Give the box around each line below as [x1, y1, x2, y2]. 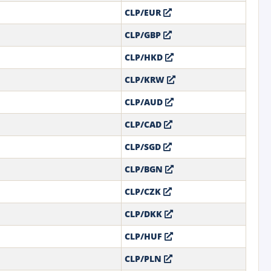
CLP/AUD [124, 96, 165, 108]
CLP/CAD [124, 118, 164, 130]
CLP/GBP [124, 28, 163, 41]
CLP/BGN [124, 163, 165, 175]
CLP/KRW [124, 73, 167, 85]
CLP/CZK [124, 185, 163, 197]
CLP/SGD [124, 140, 163, 152]
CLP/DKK [124, 207, 165, 220]
